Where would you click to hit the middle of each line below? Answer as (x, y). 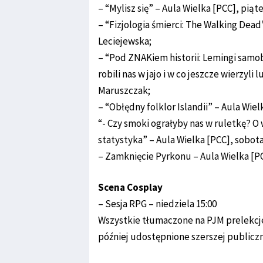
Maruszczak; (124, 90)
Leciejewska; (125, 41)
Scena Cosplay (130, 187)
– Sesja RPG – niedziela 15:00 (157, 204)
